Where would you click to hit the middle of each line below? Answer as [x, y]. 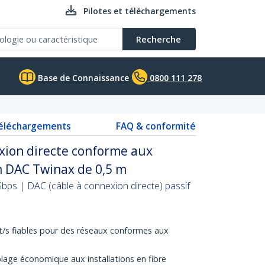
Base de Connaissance [82, 78]
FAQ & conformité [156, 126]
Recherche [159, 39]
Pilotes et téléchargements [140, 11]
